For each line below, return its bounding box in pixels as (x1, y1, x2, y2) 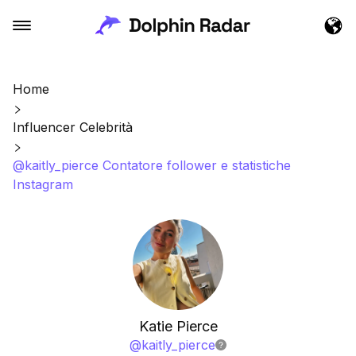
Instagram (13, 176, 73, 192)
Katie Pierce (138, 318, 218, 335)
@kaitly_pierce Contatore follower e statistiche (13, 157, 291, 173)
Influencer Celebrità (13, 119, 133, 135)
